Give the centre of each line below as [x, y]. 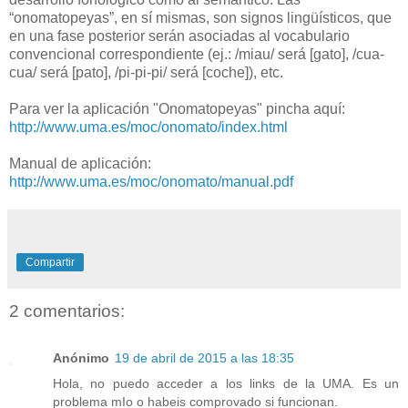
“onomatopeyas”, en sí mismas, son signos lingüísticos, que [200, 17]
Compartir [50, 262]
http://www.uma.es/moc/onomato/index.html [148, 127]
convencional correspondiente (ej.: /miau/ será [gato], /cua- [197, 54]
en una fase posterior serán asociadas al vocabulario [179, 36]
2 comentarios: [67, 311]
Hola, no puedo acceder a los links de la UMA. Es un [226, 384]
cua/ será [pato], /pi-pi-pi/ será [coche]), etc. [146, 72]
